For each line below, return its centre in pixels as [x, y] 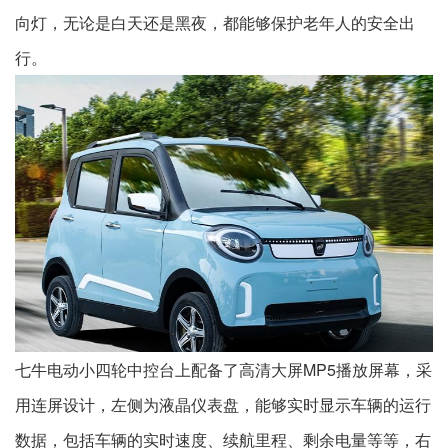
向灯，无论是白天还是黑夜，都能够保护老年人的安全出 [215, 23]
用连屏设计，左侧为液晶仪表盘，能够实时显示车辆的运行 [223, 404]
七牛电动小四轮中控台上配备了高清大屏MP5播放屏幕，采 [223, 369]
